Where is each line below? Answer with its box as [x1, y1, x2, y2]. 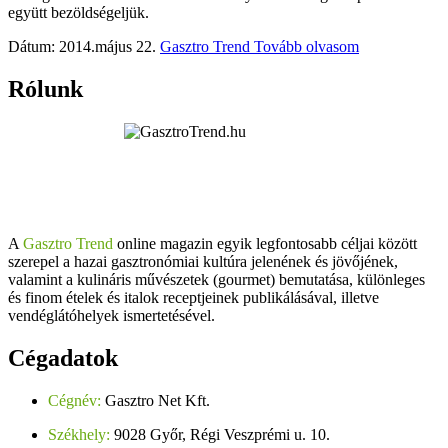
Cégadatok [8, 344, 118, 371]
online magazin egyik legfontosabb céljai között [113, 234, 417, 252]
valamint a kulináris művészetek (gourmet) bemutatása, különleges [8, 270, 425, 288]
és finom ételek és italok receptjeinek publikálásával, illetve [8, 288, 379, 306]
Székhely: [48, 425, 110, 443]
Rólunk [8, 76, 83, 103]
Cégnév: [48, 391, 101, 409]
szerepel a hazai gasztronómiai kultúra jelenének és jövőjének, [8, 252, 398, 270]
